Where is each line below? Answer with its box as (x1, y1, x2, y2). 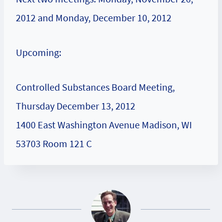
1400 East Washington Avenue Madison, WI (16, 118, 192, 131)
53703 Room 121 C (16, 137, 92, 150)
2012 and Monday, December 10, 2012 (16, 11, 171, 24)
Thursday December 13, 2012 (16, 100, 135, 112)
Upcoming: (16, 46, 61, 58)
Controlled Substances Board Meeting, (16, 81, 175, 93)
